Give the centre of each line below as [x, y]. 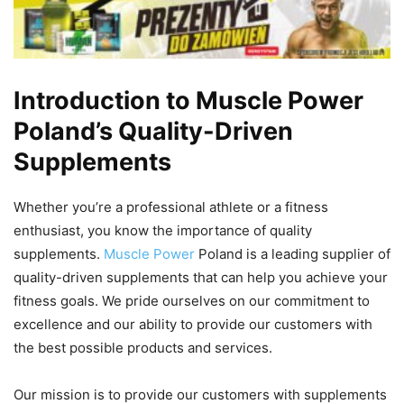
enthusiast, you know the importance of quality [163, 231]
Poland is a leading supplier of [293, 254]
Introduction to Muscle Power [188, 101]
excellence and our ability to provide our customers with [193, 325]
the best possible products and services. [143, 348]
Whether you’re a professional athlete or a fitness [171, 207]
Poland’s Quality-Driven [153, 132]
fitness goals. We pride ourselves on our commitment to [192, 301]
